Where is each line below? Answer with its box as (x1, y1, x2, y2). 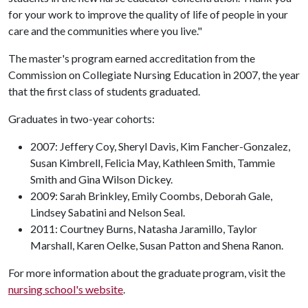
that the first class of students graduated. (8, 85, 200, 98)
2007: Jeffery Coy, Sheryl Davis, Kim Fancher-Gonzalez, (30, 140, 290, 153)
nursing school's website (8, 283, 123, 296)
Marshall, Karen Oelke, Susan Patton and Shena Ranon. (30, 239, 283, 252)
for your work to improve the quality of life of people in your (8, 8, 288, 21)
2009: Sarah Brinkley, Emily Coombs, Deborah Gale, (30, 189, 272, 202)
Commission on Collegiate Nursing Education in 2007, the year (8, 68, 300, 81)
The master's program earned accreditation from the (8, 52, 255, 65)
